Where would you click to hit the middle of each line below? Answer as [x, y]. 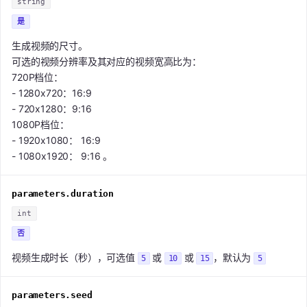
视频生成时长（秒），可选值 [75, 258]
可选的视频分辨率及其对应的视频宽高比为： [107, 62]
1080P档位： [40, 125]
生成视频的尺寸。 [50, 46]
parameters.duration [63, 194]
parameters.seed [52, 295]
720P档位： [37, 77]
